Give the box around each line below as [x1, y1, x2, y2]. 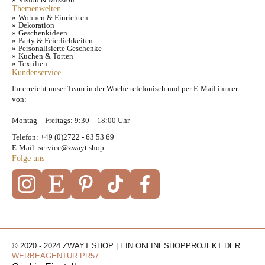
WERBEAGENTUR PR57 [12, 251, 99, 260]
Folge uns [12, 153, 44, 163]
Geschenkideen [18, 28, 67, 37]
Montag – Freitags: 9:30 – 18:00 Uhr [12, 115, 130, 125]
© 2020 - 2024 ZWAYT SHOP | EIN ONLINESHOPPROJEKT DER [12, 241, 240, 250]
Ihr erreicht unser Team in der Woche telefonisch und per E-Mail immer [12, 83, 238, 93]
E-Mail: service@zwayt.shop [12, 143, 104, 152]
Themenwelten [12, 3, 61, 13]
